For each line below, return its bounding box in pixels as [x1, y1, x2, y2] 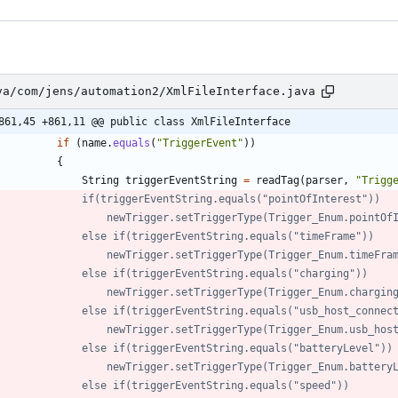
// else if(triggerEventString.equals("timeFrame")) [82, 229, 374, 243]
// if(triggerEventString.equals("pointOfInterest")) [82, 192, 380, 205]
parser [306, 173, 343, 187]
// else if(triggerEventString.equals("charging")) [82, 267, 368, 280]
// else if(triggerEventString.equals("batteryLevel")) [82, 341, 393, 354]
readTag [256, 173, 299, 187]
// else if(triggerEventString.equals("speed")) [82, 378, 349, 392]
